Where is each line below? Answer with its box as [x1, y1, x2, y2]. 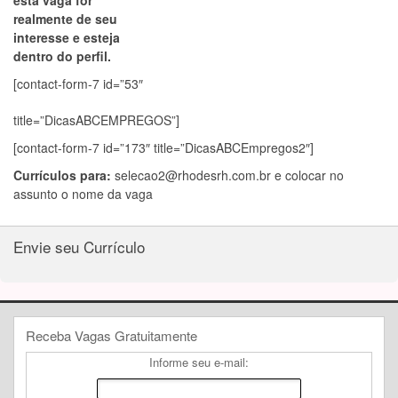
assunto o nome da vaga [13, 185, 153, 203]
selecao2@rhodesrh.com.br [115, 166, 271, 184]
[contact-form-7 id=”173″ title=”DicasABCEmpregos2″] [13, 139, 314, 156]
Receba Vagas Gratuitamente [25, 325, 197, 345]
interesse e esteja [13, 28, 120, 46]
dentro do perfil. [13, 47, 111, 65]
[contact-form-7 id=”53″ [13, 75, 143, 92]
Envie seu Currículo [13, 235, 145, 258]
